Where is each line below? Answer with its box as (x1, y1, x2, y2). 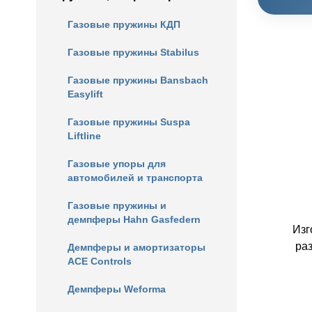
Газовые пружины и (68, 200, 166, 211)
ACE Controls (68, 256, 132, 267)
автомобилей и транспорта (68, 172, 203, 183)
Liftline (68, 130, 101, 141)
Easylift (68, 88, 103, 100)
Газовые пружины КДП (68, 19, 180, 30)
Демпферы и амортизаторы (68, 242, 205, 253)
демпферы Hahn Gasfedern (68, 214, 201, 225)
